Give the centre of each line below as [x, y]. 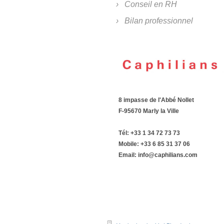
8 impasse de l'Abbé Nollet [156, 100]
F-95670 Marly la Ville [149, 111]
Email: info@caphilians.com [158, 155]
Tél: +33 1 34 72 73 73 [149, 133]
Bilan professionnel [159, 21]
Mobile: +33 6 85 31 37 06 [154, 144]
